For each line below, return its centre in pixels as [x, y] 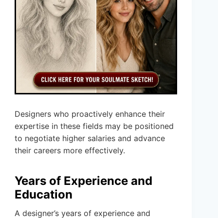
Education [44, 195]
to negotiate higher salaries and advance [90, 138]
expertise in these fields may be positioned [94, 126]
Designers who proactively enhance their [90, 114]
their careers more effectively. [70, 151]
